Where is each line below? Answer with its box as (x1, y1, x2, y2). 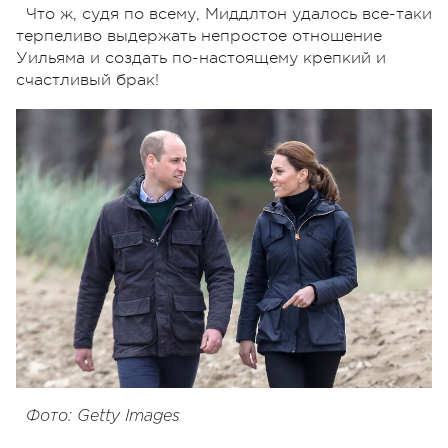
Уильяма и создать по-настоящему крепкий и (16, 48, 386, 67)
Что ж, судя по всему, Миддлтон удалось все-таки (26, 4, 432, 23)
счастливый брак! (16, 70, 159, 89)
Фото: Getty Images (26, 409, 180, 425)
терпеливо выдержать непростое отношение (16, 26, 382, 45)
